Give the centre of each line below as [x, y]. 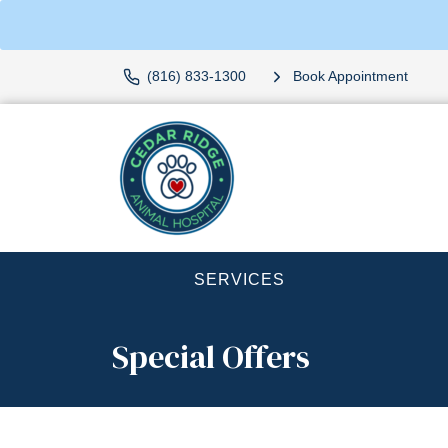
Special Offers [211, 356]
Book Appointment [350, 76]
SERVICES [240, 279]
